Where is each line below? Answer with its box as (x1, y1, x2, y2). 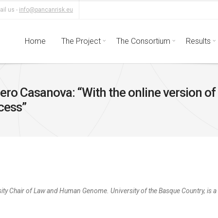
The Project (61, 36, 101, 46)
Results (186, 36, 211, 46)
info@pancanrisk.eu (19, 6, 73, 13)
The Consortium (116, 36, 170, 46)
